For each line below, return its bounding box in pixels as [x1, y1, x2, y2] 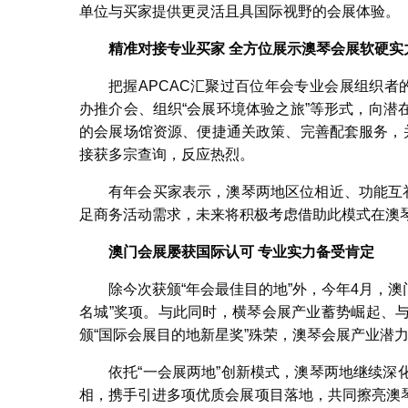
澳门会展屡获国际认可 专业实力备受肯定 [108, 244, 374, 260]
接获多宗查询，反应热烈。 [79, 147, 254, 163]
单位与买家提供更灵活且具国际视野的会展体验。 [79, 4, 400, 20]
